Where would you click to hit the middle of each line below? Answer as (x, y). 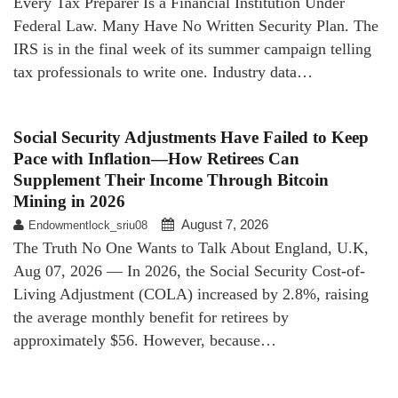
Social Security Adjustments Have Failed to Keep (191, 137)
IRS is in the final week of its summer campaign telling (192, 48)
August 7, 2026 (225, 224)
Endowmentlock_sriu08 (88, 225)
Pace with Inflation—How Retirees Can (156, 158)
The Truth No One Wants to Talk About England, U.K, (191, 247)
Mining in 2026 (69, 201)
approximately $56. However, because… (145, 340)
